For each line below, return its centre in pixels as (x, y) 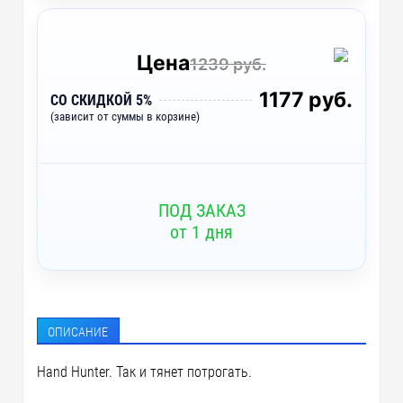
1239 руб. (228, 64)
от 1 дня (201, 232)
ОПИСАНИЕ (78, 331)
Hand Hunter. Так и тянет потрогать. (145, 372)
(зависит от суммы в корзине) (125, 116)
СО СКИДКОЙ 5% (102, 100)
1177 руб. (305, 99)
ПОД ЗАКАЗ (201, 210)
